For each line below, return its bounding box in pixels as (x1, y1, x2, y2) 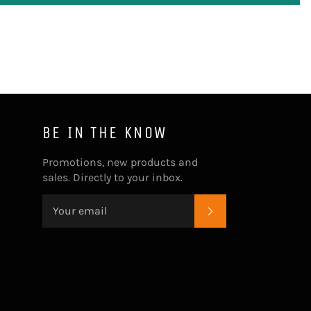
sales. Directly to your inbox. (42, 170, 183, 184)
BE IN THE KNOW (42, 122, 167, 142)
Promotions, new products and (42, 155, 198, 169)
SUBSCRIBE (215, 204, 275, 215)
